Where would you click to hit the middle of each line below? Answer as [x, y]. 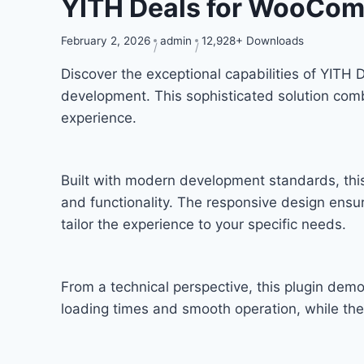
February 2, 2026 [106, 40]
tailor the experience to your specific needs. [204, 224]
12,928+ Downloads [253, 40]
